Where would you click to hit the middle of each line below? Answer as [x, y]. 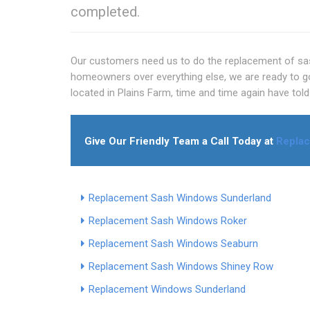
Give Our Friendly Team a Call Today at [180, 141]
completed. [105, 11]
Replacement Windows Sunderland [167, 289]
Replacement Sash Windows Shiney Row [181, 266]
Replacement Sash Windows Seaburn [173, 243]
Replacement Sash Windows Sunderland [180, 198]
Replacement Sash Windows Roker [168, 220]
